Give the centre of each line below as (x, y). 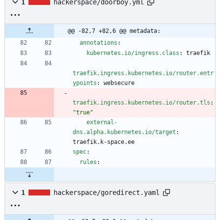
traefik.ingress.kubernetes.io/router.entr (143, 73)
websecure (119, 83)
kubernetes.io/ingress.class (133, 53)
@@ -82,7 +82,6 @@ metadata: (114, 31)
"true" (83, 113)
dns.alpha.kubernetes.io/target (124, 132)
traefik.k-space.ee (104, 142)
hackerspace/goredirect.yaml (107, 193)
